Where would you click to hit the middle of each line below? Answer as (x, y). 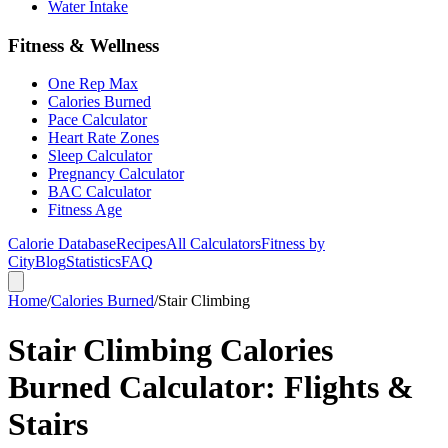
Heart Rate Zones (103, 138)
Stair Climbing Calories (170, 349)
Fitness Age (85, 210)
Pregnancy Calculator (116, 174)
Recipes (141, 244)
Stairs (48, 423)
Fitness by (293, 244)
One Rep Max (93, 84)
